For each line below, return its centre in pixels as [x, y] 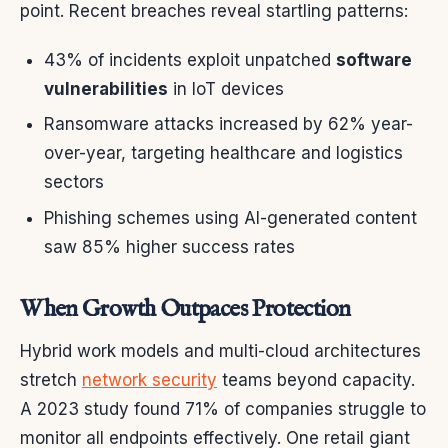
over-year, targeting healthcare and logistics [223, 153]
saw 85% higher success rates [169, 246]
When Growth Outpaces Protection [185, 309]
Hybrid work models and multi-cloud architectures [220, 350]
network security [149, 379]
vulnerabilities [106, 88]
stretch [51, 379]
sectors [74, 182]
